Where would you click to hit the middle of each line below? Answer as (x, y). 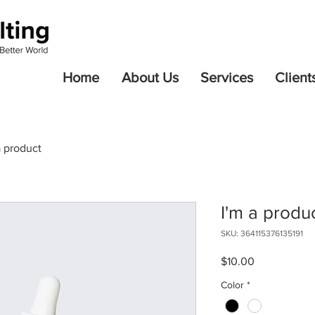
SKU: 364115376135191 (262, 233)
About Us (150, 77)
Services (226, 77)
